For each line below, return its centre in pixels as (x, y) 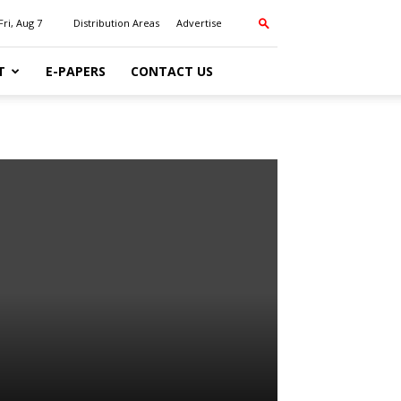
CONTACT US (172, 71)
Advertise (199, 23)
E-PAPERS (76, 71)
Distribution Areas (116, 23)
